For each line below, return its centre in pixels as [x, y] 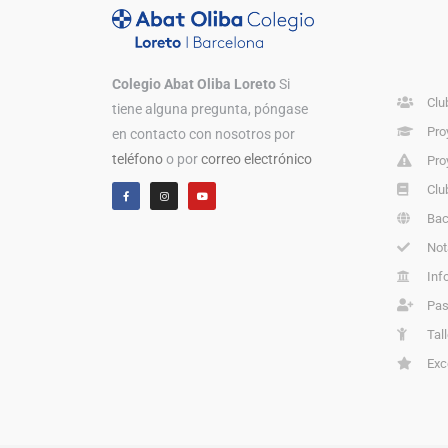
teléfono [137, 159]
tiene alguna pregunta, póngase [210, 109]
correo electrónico [256, 159]
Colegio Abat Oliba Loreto [194, 84]
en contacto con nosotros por [203, 134]
